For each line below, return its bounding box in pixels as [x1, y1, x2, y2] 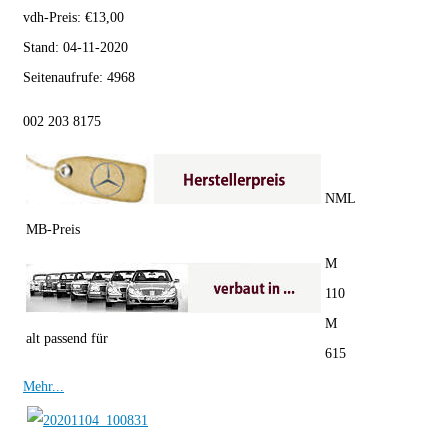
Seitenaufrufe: [23, 70, 107, 86]
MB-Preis [26, 222, 80, 238]
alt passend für [26, 331, 108, 347]
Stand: [23, 40, 63, 56]
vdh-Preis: [23, 10, 85, 26]
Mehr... [23, 379, 64, 395]
